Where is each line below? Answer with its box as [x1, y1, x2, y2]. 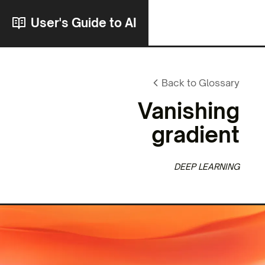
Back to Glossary [161, 77, 240, 89]
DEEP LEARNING [174, 161, 240, 172]
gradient [151, 121, 240, 148]
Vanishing [138, 98, 240, 124]
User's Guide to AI [31, 15, 137, 30]
